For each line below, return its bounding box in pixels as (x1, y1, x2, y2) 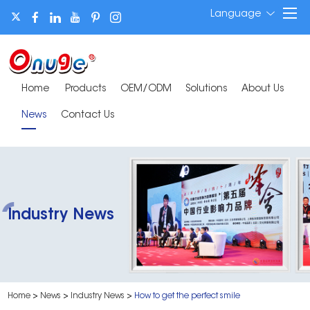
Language (210, 9, 261, 19)
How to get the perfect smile (134, 291, 241, 300)
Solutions (185, 84, 228, 95)
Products (65, 84, 107, 95)
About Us (241, 84, 285, 95)
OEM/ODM (120, 84, 172, 95)
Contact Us (61, 111, 116, 121)
